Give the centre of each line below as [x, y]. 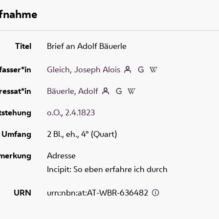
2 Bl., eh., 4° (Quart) [82, 134]
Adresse [61, 155]
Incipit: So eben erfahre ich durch [107, 169]
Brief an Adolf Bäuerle [87, 46]
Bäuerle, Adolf [73, 91]
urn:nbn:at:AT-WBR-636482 [99, 192]
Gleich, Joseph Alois [84, 69]
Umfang [16, 134]
